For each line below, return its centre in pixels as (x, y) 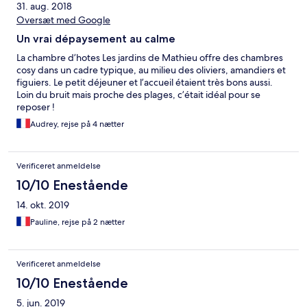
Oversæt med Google (63, 20)
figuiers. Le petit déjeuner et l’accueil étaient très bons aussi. (145, 83)
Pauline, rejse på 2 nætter (77, 222)
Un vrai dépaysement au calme (96, 39)
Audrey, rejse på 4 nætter (77, 124)
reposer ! (36, 107)
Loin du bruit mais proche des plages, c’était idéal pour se (138, 95)
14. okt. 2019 (43, 205)
